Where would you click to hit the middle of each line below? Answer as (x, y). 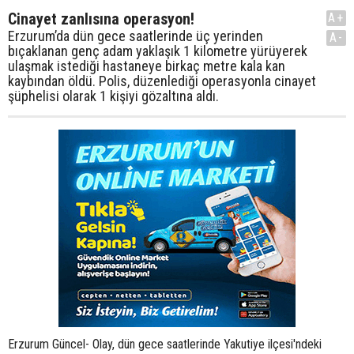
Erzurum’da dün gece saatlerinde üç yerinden (136, 36)
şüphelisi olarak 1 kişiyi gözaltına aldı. (113, 96)
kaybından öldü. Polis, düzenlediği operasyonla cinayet (162, 81)
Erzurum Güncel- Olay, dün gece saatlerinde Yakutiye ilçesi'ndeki (165, 344)
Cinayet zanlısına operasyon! (101, 19)
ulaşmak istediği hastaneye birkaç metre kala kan (147, 66)
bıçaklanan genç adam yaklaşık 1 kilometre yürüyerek (158, 51)
